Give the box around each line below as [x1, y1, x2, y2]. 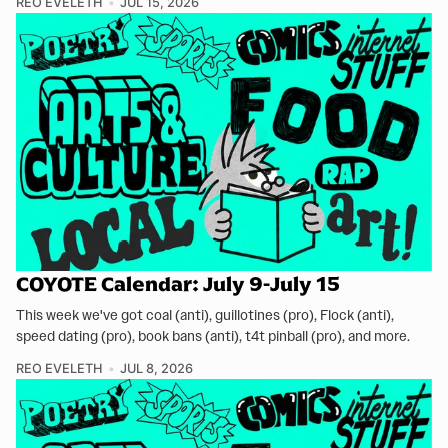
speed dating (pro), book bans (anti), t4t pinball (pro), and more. [16, 326, 410, 345]
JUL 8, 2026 [119, 360, 193, 376]
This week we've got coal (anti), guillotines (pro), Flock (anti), [16, 305, 394, 324]
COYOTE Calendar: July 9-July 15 [16, 270, 340, 297]
